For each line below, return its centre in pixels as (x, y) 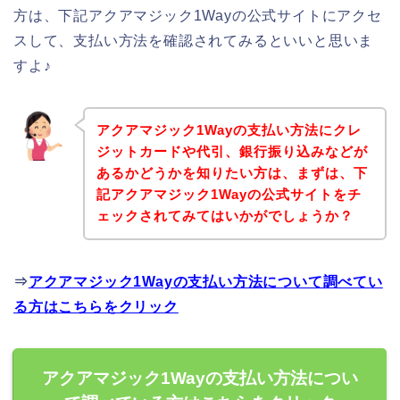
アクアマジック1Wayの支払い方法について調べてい (205, 282)
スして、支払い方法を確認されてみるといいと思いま (194, 40)
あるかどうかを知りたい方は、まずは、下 (232, 173)
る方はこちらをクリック (96, 307)
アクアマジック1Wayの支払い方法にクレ (229, 130)
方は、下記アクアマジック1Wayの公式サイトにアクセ (198, 15)
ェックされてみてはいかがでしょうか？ (225, 216)
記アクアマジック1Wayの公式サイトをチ (229, 195)
